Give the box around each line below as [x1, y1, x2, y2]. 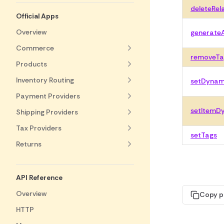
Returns [16, 139, 41, 148]
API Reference [16, 173, 62, 182]
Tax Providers [16, 123, 61, 132]
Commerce [16, 43, 54, 52]
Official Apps [16, 11, 58, 20]
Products [16, 59, 47, 68]
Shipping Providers [16, 107, 78, 116]
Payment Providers [16, 91, 80, 100]
